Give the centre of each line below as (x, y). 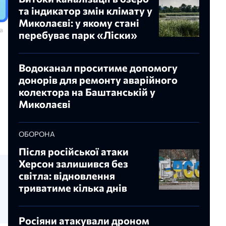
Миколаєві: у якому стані (79, 23)
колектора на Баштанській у (87, 92)
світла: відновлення (67, 176)
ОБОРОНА (37, 134)
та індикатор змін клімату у (86, 11)
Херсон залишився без (73, 164)
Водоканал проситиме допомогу (98, 68)
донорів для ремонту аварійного (98, 80)
